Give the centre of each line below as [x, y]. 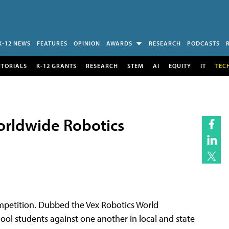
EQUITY [180, 65]
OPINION [87, 43]
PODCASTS [203, 43]
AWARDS [119, 43]
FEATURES [52, 43]
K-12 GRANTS [56, 65]
